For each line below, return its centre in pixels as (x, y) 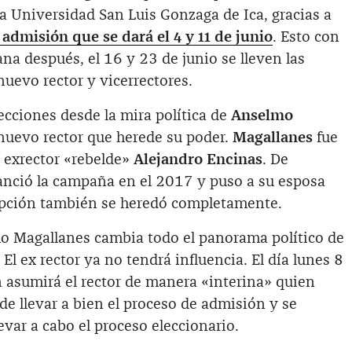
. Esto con (306, 37)
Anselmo (262, 115)
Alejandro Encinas (198, 159)
